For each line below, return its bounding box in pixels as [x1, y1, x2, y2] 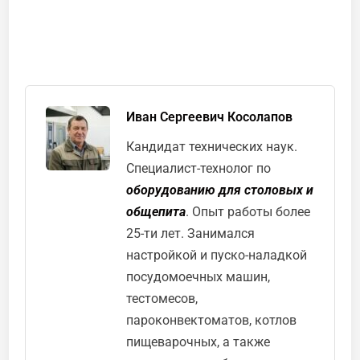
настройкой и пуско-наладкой [126, 247, 308, 263]
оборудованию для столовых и [126, 182, 314, 198]
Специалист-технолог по [126, 160, 272, 176]
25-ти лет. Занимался [126, 225, 256, 241]
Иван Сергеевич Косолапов [126, 108, 293, 125]
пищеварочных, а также [126, 333, 271, 350]
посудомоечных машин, [126, 268, 271, 284]
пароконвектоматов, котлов [126, 312, 297, 328]
